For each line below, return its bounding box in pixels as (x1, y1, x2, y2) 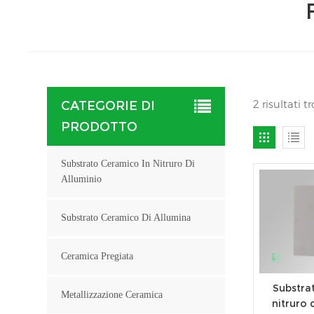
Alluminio (61, 173, 102, 184)
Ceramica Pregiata (61, 250, 134, 261)
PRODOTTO (61, 118, 138, 135)
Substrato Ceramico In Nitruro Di (61, 158, 196, 169)
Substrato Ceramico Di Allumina (61, 212, 191, 223)
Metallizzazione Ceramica (61, 289, 163, 300)
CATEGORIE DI (61, 97, 156, 114)
